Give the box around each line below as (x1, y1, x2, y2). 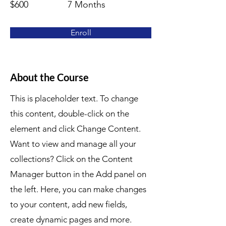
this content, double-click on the (10, 108, 129, 119)
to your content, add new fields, (10, 199, 127, 209)
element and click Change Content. (10, 124, 141, 134)
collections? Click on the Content (10, 154, 133, 164)
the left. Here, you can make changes (10, 184, 146, 194)
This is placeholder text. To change (10, 93, 138, 103)
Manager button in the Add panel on (10, 169, 146, 179)
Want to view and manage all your (10, 139, 136, 149)
